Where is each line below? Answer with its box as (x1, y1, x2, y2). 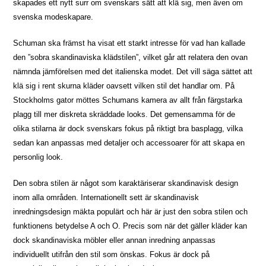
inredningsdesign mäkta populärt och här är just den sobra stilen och (13, 207, 248, 217)
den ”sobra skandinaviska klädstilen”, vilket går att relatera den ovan (13, 53, 248, 62)
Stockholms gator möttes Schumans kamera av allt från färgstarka (13, 96, 243, 105)
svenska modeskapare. (13, 12, 94, 22)
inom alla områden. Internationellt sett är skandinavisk (13, 193, 199, 202)
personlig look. (13, 153, 64, 162)
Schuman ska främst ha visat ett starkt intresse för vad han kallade (13, 39, 246, 48)
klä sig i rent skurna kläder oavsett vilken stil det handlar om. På (13, 81, 235, 91)
